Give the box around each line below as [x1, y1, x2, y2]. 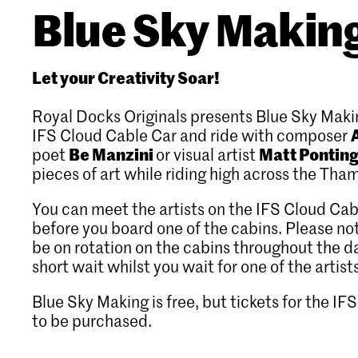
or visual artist [156, 143, 259, 165]
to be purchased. [32, 309, 152, 331]
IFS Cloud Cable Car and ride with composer [32, 124, 351, 145]
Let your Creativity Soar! [32, 65, 220, 89]
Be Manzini [69, 141, 156, 165]
